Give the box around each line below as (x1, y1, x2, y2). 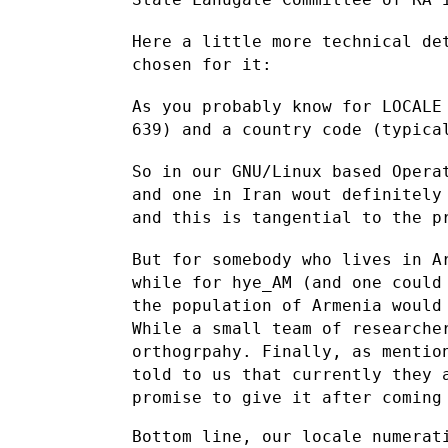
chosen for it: (132, 54, 272, 74)
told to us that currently (132, 364, 392, 384)
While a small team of (132, 318, 352, 338)
